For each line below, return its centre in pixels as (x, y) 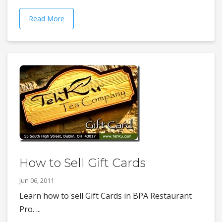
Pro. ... (30, 209)
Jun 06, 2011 (37, 181)
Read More (47, 19)
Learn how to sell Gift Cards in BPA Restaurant (106, 196)
